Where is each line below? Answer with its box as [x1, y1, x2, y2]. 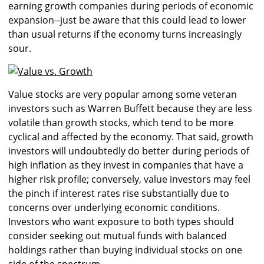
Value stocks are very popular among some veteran [8, 87, 237, 101]
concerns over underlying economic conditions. [8, 200, 220, 214]
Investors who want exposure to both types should [8, 214, 234, 228]
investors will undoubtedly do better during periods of [8, 144, 249, 157]
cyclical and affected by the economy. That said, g [8, 130, 227, 143]
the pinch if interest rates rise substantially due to [8, 186, 229, 200]
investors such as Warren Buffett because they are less [8, 101, 252, 115]
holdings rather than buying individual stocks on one [8, 243, 242, 256]
